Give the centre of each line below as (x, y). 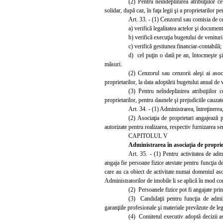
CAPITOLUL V (148, 136)
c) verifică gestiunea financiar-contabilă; (175, 46)
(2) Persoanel (145, 189)
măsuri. (113, 64)
